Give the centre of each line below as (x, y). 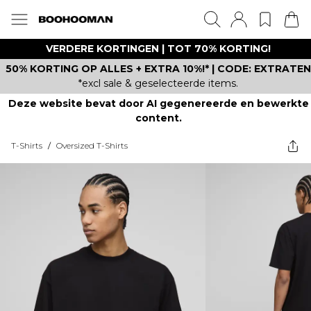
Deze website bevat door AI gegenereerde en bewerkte (158, 103)
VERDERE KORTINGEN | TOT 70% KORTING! (158, 49)
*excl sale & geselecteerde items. (158, 83)
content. (158, 118)
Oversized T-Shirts (92, 145)
